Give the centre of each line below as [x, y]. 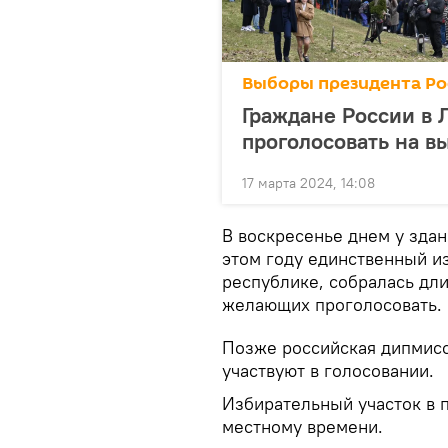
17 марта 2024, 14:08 [308, 183]
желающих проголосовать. [332, 305]
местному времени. [302, 427]
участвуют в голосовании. [328, 371]
